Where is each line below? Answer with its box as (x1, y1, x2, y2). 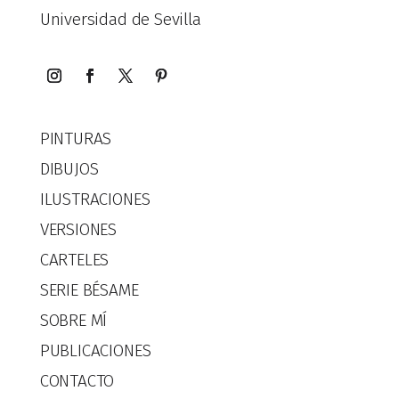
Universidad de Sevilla (39, 8, 201, 29)
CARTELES (39, 248, 110, 270)
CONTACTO (39, 370, 115, 391)
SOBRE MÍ (39, 309, 108, 330)
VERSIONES (39, 218, 118, 240)
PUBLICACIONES (39, 339, 151, 361)
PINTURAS (39, 127, 112, 149)
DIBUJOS (39, 158, 99, 179)
